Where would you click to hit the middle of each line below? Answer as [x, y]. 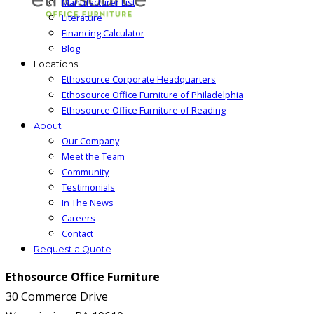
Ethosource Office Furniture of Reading [144, 110]
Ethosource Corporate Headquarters [139, 79]
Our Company [90, 141]
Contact [77, 233]
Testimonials [88, 187]
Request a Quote [73, 249]
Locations [56, 64]
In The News [88, 203]
